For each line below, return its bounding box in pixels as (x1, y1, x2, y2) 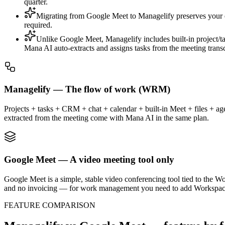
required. (24, 20, 52, 29)
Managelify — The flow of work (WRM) (4, 84, 170, 95)
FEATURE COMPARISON (4, 200, 95, 209)
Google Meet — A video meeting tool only (4, 154, 174, 165)
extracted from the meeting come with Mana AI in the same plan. (4, 114, 209, 123)
